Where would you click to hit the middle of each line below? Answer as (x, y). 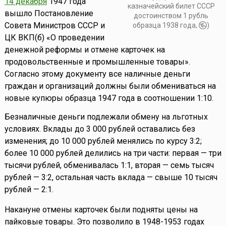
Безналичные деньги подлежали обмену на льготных (106, 117)
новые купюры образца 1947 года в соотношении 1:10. (109, 98)
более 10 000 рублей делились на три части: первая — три (113, 153)
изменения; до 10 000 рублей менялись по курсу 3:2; (103, 141)
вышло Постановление (49, 14)
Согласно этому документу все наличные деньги (97, 74)
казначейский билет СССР (171, 6)
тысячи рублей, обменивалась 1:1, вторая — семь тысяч (109, 165)
